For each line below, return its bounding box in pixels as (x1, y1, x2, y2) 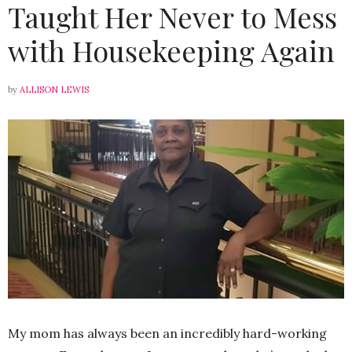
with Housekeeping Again (8, 31, 335, 69)
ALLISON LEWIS (20, 83, 89, 95)
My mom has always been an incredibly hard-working (8, 324, 327, 341)
